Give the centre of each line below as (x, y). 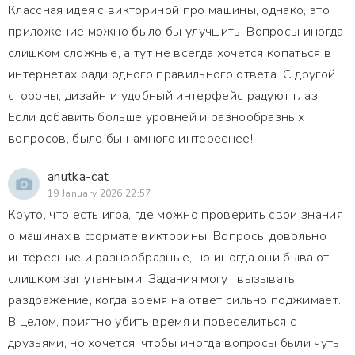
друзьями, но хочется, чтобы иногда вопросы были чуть (174, 343)
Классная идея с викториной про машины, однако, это (169, 10)
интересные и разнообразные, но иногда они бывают (169, 258)
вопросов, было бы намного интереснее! (130, 139)
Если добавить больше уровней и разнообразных (157, 117)
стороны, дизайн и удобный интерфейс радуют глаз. (164, 96)
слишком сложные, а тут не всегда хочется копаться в (170, 53)
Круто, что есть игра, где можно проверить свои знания (176, 215)
